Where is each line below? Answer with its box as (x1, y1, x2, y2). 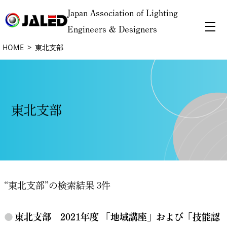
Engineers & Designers (67, 25, 158, 34)
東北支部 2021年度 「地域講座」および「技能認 (14, 212, 220, 221)
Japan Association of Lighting (67, 9, 178, 18)
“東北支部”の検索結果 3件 (4, 181, 110, 190)
